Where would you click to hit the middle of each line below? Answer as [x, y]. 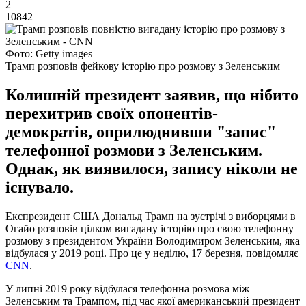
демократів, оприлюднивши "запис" [141, 131]
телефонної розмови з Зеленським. [134, 150]
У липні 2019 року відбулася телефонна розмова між [127, 288]
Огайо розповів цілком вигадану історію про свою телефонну [150, 228]
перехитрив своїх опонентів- [112, 113]
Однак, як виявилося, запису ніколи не [152, 168]
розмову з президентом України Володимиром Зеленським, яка [153, 240]
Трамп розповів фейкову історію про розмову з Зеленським [143, 66]
